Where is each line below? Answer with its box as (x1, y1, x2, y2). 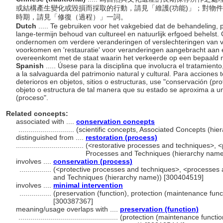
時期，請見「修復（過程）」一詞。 (16, 13, 129, 21)
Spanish (16, 62, 46, 70)
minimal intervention (53, 181, 123, 189)
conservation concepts (76, 117, 155, 125)
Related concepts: (6, 110, 68, 117)
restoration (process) (86, 133, 157, 141)
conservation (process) (53, 157, 132, 165)
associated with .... (16, 117, 76, 125)
